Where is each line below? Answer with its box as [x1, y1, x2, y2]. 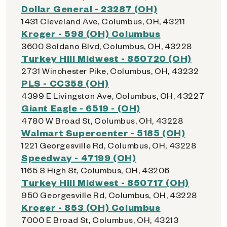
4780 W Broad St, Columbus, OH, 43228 [21, 115, 183, 126]
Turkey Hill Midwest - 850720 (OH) [21, 52, 192, 64]
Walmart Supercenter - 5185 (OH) [21, 127, 185, 138]
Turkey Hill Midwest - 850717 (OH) [21, 176, 189, 188]
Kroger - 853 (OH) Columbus [21, 201, 161, 213]
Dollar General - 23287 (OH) [21, 3, 158, 14]
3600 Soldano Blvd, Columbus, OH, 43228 [21, 41, 192, 51]
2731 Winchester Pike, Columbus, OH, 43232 [21, 65, 199, 76]
